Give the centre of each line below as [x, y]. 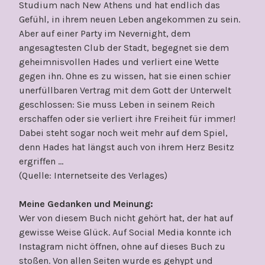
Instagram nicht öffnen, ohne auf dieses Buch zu [122, 246]
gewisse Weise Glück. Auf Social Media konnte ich [125, 232]
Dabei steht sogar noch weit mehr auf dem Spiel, [123, 132]
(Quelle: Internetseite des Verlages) [93, 175]
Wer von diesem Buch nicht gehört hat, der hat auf [126, 218]
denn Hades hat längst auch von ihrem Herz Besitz [127, 147]
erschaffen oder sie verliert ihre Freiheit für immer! [127, 118]
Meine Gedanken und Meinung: [86, 203]
